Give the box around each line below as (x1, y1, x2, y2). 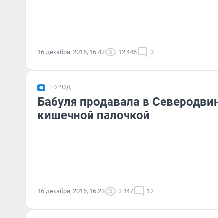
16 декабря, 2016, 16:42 (37, 48, 105, 55)
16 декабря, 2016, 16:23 (37, 187, 105, 195)
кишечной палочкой (37, 109, 150, 122)
